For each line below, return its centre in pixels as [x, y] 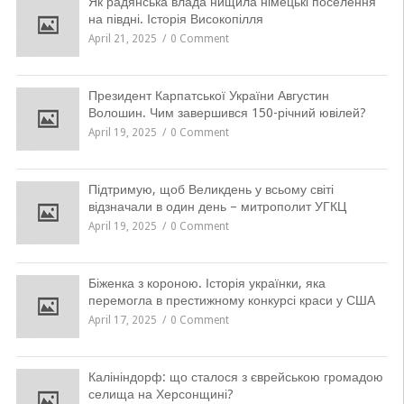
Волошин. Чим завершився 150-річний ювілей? [227, 113]
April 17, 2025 [122, 320]
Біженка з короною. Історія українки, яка [207, 283]
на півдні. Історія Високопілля [175, 19]
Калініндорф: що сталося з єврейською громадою [235, 377]
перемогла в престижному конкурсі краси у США [231, 300]
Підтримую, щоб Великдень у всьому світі [211, 189]
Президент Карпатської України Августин [208, 96]
